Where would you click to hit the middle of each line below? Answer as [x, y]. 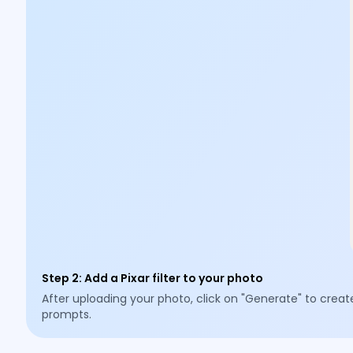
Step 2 [61, 278]
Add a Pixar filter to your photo [174, 278]
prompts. [67, 314]
